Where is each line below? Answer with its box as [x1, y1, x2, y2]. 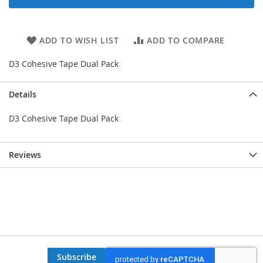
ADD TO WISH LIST [39, 35, 119, 46]
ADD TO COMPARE [147, 35, 225, 46]
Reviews [9, 149, 41, 160]
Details [9, 89, 36, 100]
